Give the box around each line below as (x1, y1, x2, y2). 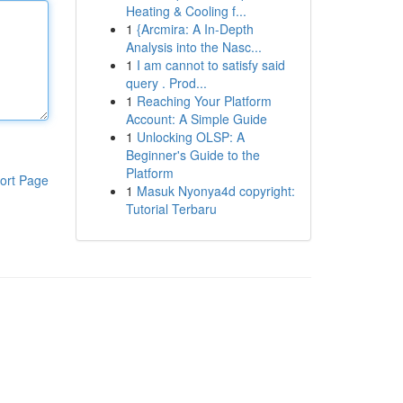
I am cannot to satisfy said (136, 56, 285, 74)
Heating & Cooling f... (125, 2, 246, 20)
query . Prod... (125, 74, 207, 92)
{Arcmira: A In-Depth (136, 20, 254, 38)
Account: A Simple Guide (125, 110, 267, 128)
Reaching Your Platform (136, 92, 272, 110)
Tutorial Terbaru (125, 200, 217, 218)
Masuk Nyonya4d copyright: (136, 182, 295, 200)
